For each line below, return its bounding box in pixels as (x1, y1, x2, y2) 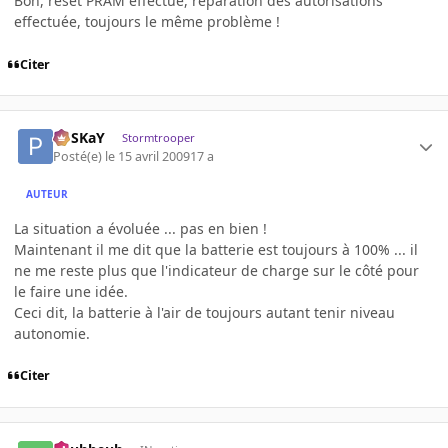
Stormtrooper (121, 130, 195, 146)
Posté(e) (53, 147, 106, 165)
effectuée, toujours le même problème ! (14, 11, 280, 31)
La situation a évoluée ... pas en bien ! (14, 218, 267, 238)
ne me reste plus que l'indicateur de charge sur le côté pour (14, 260, 419, 280)
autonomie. (14, 323, 90, 343)
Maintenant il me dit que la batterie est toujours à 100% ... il (14, 239, 418, 259)
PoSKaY (53, 128, 106, 148)
